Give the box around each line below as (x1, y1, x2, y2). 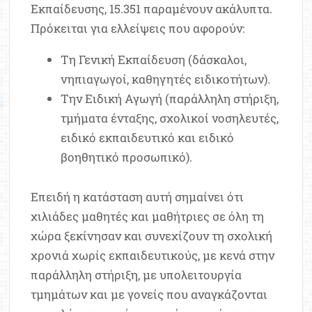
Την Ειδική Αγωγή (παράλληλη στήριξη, (60, 90, 279, 107)
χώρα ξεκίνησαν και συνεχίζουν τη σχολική (31, 228, 273, 244)
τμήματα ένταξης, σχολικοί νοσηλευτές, (60, 109, 279, 126)
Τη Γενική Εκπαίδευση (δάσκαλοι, (60, 51, 247, 68)
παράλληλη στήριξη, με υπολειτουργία (31, 267, 242, 283)
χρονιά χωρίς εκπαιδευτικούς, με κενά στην (31, 247, 275, 264)
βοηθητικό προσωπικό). (60, 148, 192, 165)
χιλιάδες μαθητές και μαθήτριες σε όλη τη (31, 208, 265, 225)
